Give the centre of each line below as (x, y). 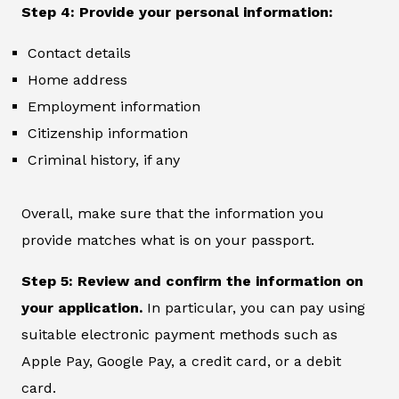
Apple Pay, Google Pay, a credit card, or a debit (181, 362)
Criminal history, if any (104, 160)
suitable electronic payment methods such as (179, 335)
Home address (77, 80)
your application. (82, 308)
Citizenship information (108, 134)
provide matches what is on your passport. (168, 240)
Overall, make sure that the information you (173, 214)
